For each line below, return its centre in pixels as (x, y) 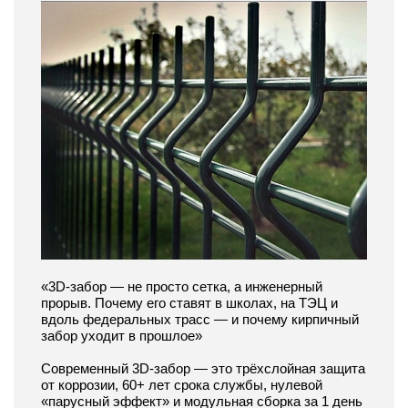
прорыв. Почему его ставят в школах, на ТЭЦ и (189, 302)
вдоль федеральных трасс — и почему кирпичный (200, 319)
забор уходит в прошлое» (122, 335)
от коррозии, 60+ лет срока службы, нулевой (182, 384)
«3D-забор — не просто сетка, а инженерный (182, 286)
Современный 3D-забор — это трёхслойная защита (203, 368)
